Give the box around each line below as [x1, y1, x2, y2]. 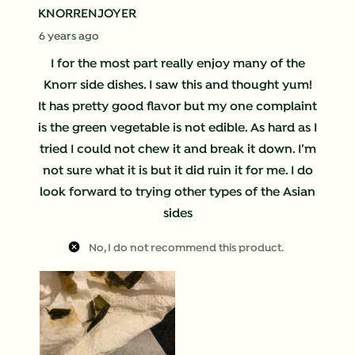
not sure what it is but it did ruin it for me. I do [42, 163, 313, 180]
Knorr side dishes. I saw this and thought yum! [43, 78, 312, 94]
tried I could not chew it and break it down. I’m [39, 142, 316, 158]
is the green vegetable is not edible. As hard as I [38, 120, 317, 137]
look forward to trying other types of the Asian [40, 185, 315, 201]
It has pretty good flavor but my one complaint [38, 99, 317, 116]
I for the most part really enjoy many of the [50, 56, 305, 73]
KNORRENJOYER [38, 6, 136, 23]
